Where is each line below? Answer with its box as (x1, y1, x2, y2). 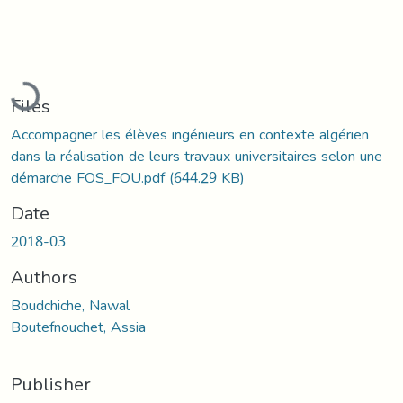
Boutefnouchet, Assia (11, 312, 146, 341)
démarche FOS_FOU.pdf (11, 163, 169, 192)
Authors (11, 259, 77, 294)
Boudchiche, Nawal (11, 291, 130, 319)
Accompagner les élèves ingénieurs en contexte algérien (11, 120, 369, 148)
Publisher (11, 366, 91, 401)
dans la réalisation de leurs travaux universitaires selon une (11, 141, 382, 170)
